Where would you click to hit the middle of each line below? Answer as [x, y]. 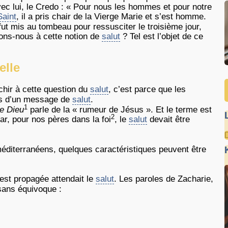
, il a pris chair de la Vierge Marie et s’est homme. [111, 17]
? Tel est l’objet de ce [162, 36]
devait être [168, 119]
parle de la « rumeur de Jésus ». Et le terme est [120, 110]
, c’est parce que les [147, 89]
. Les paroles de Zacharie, [164, 179]
